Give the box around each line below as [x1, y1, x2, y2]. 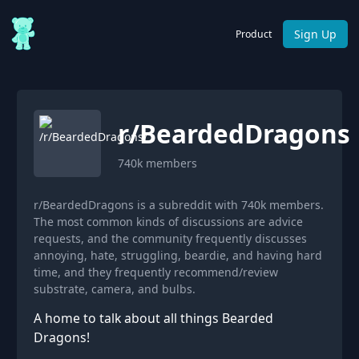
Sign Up [294, 26, 337, 42]
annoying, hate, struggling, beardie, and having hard [34, 248, 322, 263]
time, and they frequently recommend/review [34, 264, 278, 280]
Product [236, 26, 272, 41]
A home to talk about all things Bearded [34, 309, 273, 327]
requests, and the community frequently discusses [34, 231, 307, 246]
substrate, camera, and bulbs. [34, 281, 196, 296]
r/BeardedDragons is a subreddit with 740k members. [34, 197, 324, 212]
